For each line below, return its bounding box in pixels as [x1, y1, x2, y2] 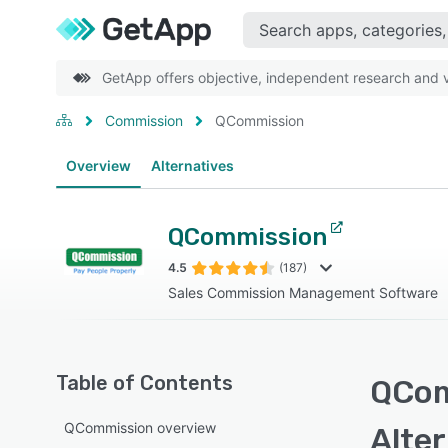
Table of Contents [56, 371, 233, 395]
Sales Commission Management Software [168, 284, 438, 301]
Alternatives [151, 157, 234, 174]
